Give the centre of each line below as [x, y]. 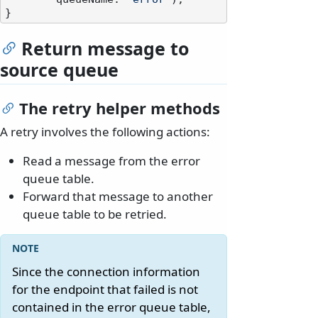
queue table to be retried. [95, 214]
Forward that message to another [118, 197]
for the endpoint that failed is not [105, 290]
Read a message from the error [111, 161]
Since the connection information [106, 272]
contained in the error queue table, [111, 307]
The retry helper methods [120, 108]
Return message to [105, 49]
